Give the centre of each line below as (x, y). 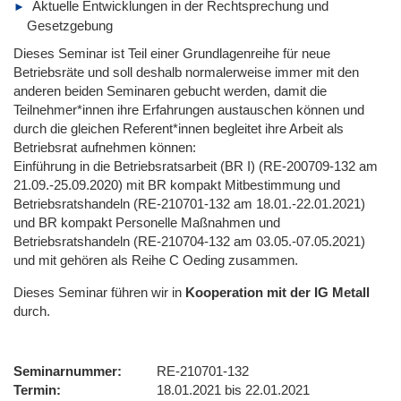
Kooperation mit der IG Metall (277, 292)
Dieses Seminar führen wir (91, 292)
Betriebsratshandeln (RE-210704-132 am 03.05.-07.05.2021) (189, 241)
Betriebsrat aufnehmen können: (105, 147)
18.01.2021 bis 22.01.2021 (233, 389)
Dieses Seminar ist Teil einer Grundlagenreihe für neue (172, 53)
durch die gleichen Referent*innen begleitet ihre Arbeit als (179, 128)
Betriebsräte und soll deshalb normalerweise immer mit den (186, 72)
